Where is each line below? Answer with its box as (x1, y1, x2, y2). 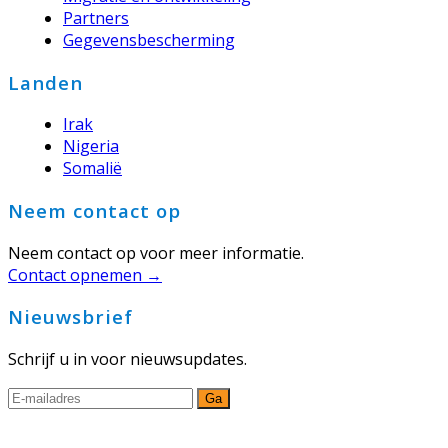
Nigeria (63, 135, 119, 158)
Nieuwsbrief (8, 304, 133, 330)
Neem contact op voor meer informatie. (8, 241, 304, 264)
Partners (63, 6, 129, 29)
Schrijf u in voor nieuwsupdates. (8, 348, 247, 371)
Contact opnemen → (8, 263, 162, 286)
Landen (8, 69, 83, 95)
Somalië (63, 157, 122, 180)
